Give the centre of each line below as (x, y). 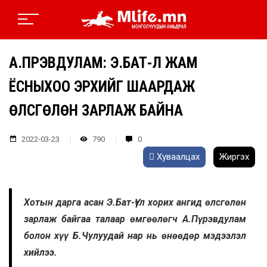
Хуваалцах (177, 157)
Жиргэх (234, 157)
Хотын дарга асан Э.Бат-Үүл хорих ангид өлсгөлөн (135, 203)
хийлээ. (41, 253)
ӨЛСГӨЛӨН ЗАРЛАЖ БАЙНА (96, 111)
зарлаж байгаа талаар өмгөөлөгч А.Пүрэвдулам (135, 219)
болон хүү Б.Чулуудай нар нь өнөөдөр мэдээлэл (135, 236)
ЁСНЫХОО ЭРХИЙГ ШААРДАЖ (102, 87)
